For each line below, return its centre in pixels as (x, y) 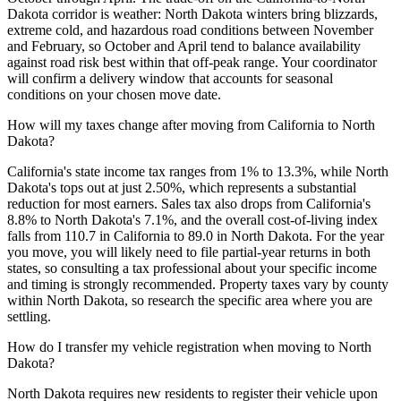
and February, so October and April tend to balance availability (184, 47)
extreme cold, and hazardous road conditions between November (190, 30)
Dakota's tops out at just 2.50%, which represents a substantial (182, 188)
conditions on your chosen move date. (114, 95)
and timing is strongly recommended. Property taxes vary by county (198, 285)
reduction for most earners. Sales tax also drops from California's (189, 204)
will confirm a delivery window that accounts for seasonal (170, 79)
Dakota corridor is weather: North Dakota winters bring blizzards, (192, 14)
